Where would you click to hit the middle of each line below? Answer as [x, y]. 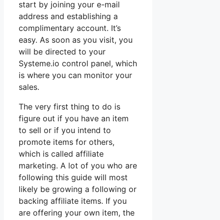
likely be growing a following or [78, 189]
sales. [29, 87]
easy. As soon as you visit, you [76, 40]
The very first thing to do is [69, 106]
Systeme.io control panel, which [78, 63]
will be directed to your [62, 51]
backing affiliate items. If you [73, 201]
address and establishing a [68, 16]
